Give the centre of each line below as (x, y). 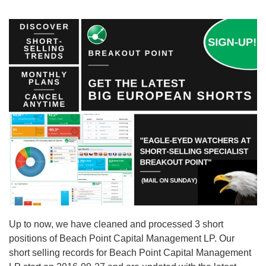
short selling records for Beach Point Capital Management (130, 252)
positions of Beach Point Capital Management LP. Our (122, 238)
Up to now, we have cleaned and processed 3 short (116, 224)
